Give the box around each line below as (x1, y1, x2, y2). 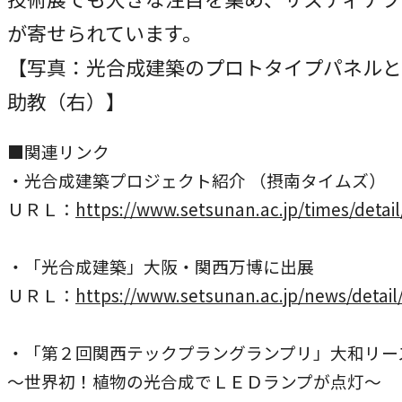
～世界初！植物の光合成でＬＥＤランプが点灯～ (7, 369, 381, 394)
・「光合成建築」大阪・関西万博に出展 (7, 254, 314, 279)
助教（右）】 (7, 86, 126, 115)
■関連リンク (7, 139, 109, 164)
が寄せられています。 (7, 18, 202, 47)
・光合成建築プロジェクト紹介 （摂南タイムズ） (7, 168, 386, 193)
